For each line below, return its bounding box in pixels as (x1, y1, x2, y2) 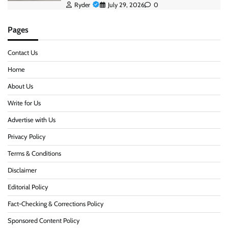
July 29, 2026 (107, 1, 145, 9)
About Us (8, 82, 33, 91)
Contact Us (8, 49, 38, 57)
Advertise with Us (8, 116, 55, 124)
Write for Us (8, 99, 41, 107)
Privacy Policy (8, 133, 46, 141)
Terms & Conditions (8, 150, 61, 158)
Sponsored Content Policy (8, 217, 80, 225)
